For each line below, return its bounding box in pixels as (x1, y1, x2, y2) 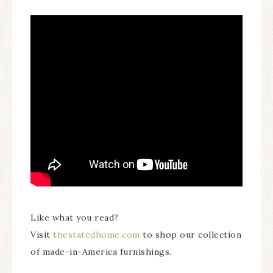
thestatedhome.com (53, 229, 140, 240)
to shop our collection (140, 229, 241, 240)
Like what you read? (30, 212, 119, 223)
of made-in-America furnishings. (30, 246, 172, 257)
